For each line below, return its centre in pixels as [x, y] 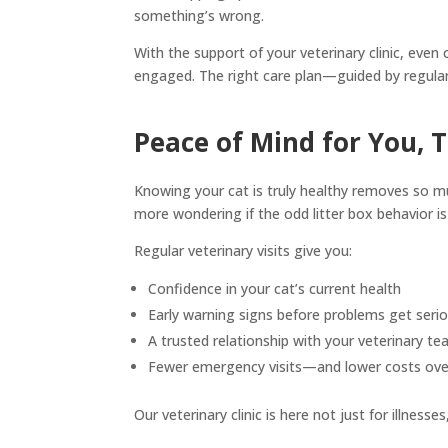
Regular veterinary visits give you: [243, 250]
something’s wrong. [199, 15]
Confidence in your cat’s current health [275, 288]
